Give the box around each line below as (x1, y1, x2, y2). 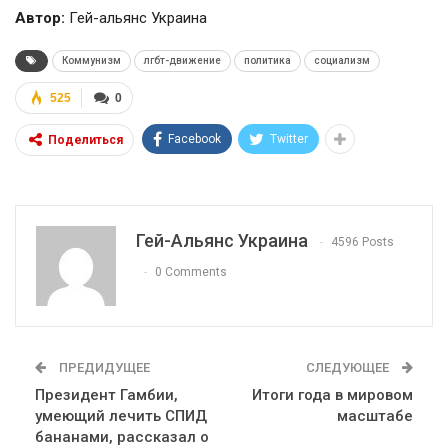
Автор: (15, 9, 65, 28)
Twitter (270, 132, 308, 147)
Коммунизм (62, 55, 121, 67)
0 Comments (155, 265, 227, 280)
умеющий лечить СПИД (35, 407, 207, 426)
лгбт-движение (144, 55, 221, 67)
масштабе (337, 407, 413, 426)
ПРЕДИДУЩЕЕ (56, 360, 150, 376)
